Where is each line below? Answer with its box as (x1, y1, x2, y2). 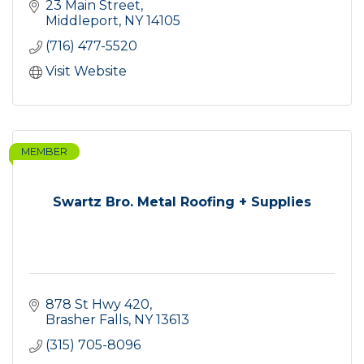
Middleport (45, 13, 119, 29)
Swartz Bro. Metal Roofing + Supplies (53, 194, 311, 210)
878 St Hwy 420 (45, 297, 149, 313)
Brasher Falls (45, 312, 128, 328)
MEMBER (21, 145, 67, 158)
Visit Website (45, 63, 127, 80)
